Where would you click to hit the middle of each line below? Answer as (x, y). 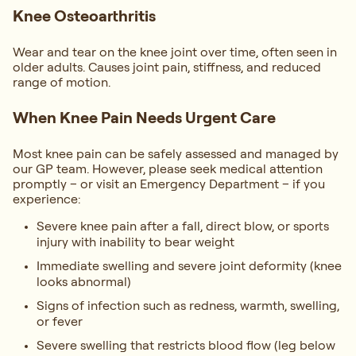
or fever (60, 321)
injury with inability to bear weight (135, 242)
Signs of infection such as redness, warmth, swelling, (188, 306)
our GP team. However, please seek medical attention (168, 169)
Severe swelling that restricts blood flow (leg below (186, 345)
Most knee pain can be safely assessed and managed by (176, 154)
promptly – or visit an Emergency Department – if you (169, 184)
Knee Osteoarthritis (84, 16)
